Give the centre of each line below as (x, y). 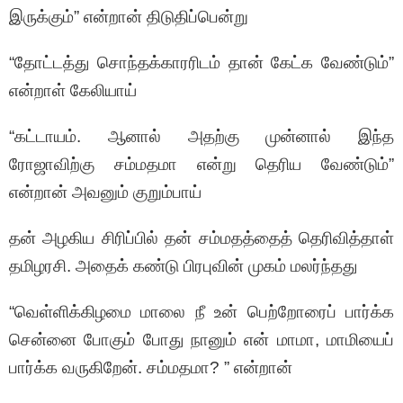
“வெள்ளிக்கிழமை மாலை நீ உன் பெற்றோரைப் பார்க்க (201, 312)
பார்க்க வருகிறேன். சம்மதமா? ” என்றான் (151, 368)
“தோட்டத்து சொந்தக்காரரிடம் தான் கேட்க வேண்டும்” (201, 63)
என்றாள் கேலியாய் (73, 91)
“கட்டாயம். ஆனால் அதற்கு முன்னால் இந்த (201, 137)
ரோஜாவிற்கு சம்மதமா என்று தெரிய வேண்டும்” (201, 165)
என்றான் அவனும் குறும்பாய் (105, 193)
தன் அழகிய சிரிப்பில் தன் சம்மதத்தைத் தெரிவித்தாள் (201, 238)
